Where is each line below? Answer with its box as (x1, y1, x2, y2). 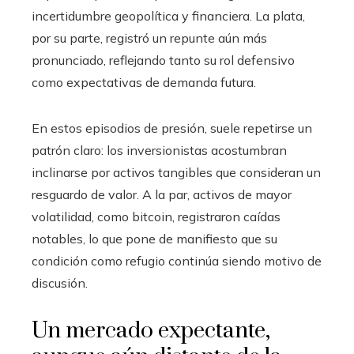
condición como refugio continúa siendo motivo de (32, 253, 322, 269)
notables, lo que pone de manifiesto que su (32, 231, 277, 247)
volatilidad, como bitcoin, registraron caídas (32, 209, 281, 225)
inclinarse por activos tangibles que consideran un (32, 164, 321, 181)
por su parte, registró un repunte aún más (32, 30, 267, 47)
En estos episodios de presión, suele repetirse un (32, 120, 312, 137)
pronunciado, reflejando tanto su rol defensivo (32, 52, 295, 69)
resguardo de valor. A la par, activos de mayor (32, 186, 292, 203)
